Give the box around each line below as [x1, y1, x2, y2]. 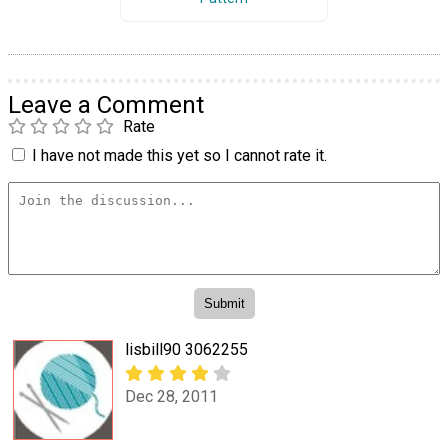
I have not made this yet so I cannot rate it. [32, 145, 327, 165]
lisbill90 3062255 [125, 340, 248, 360]
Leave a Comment [8, 90, 204, 119]
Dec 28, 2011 [125, 386, 218, 406]
